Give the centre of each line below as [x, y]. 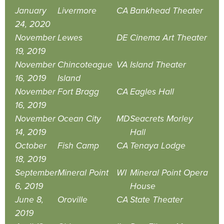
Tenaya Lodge [158, 145]
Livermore [77, 10]
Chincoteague [85, 64]
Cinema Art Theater [168, 37]
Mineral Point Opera [169, 172]
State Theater [156, 199]
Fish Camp [78, 145]
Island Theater [158, 64]
